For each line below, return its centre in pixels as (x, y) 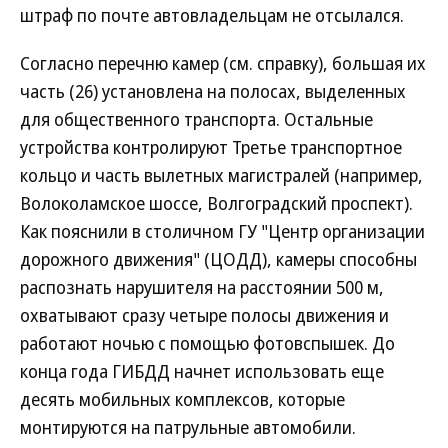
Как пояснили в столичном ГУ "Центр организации (222, 231)
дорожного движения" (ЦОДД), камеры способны (218, 259)
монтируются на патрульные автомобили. (188, 427)
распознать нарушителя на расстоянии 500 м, (202, 287)
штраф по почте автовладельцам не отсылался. (212, 15)
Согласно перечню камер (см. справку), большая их (223, 63)
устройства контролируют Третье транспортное (211, 147)
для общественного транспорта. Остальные (196, 119)
